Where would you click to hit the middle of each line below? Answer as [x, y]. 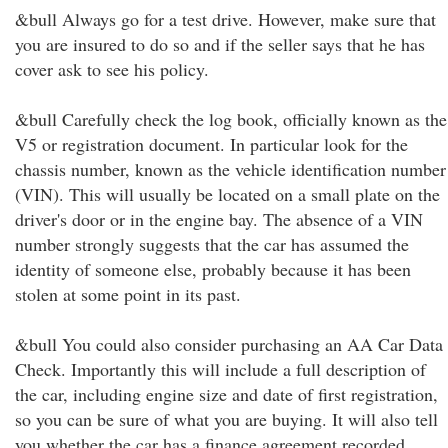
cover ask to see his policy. [112, 69]
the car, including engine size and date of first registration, [226, 394]
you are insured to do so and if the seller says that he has [220, 44]
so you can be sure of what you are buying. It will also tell [226, 419]
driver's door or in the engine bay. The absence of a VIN [219, 219]
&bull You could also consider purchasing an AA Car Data [229, 344]
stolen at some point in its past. [128, 294]
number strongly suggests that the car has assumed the [212, 244]
